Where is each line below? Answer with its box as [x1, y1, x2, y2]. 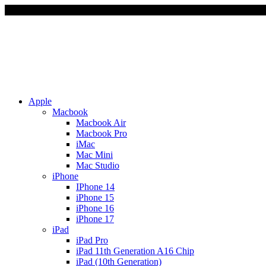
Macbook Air [76, 117, 126, 128]
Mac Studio [76, 160, 119, 170]
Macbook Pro [76, 128, 127, 138]
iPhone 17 [76, 213, 114, 224]
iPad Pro [76, 235, 108, 245]
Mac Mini [76, 149, 113, 160]
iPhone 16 [76, 202, 114, 213]
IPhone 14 [76, 181, 115, 192]
